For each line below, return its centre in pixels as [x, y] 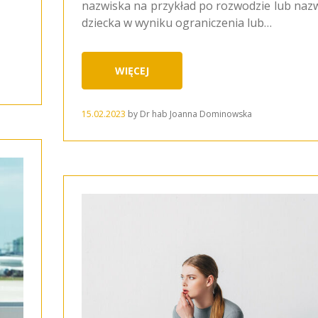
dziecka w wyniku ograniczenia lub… [177, 23]
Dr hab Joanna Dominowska [196, 114]
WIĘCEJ [132, 71]
